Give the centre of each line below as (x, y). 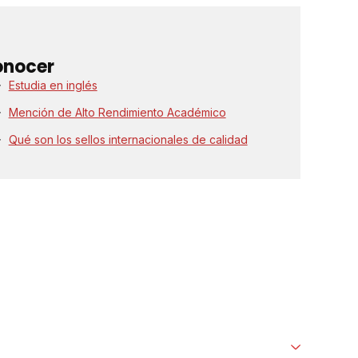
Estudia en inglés (53, 86)
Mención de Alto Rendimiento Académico (117, 113)
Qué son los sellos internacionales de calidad (128, 140)
